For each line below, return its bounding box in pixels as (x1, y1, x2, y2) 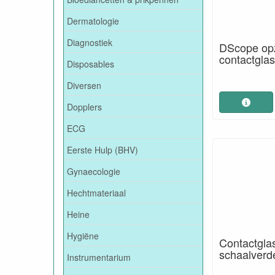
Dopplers (67, 100, 102, 113)
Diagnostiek (67, 36, 112, 48)
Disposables (67, 57, 114, 70)
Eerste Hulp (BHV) (67, 143, 138, 156)
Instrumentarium (67, 250, 131, 263)
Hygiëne (67, 229, 99, 242)
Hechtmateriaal (67, 186, 126, 199)
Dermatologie (67, 14, 119, 27)
